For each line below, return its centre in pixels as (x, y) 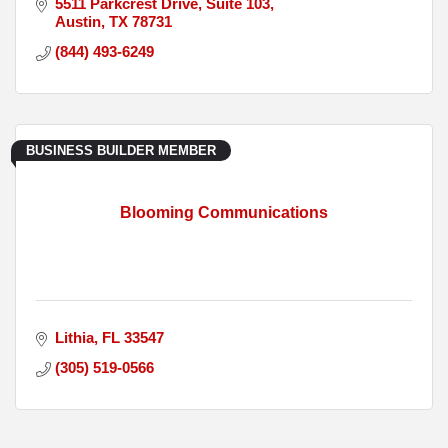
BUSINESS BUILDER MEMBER (121, 151)
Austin (77, 22)
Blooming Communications (224, 213)
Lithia (74, 338)
